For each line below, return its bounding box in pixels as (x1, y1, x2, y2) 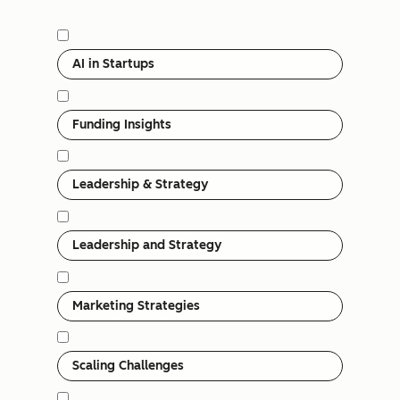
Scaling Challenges (72, 358, 184, 374)
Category (57, 27, 112, 43)
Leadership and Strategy (72, 237, 221, 253)
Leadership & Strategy (72, 177, 208, 193)
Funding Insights (72, 116, 171, 132)
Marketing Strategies (72, 297, 200, 313)
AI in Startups (72, 56, 154, 72)
